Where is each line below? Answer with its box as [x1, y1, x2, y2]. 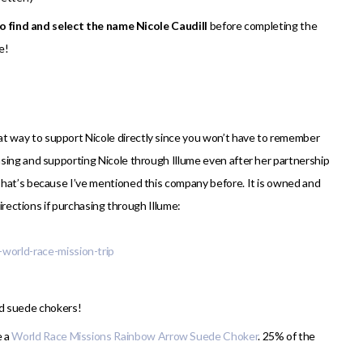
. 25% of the [258, 329, 316, 344]
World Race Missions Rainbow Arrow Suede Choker [11, 329, 258, 344]
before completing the [207, 19, 318, 33]
